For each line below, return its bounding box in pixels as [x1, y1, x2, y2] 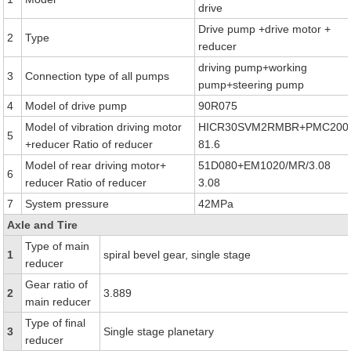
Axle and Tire [7, 219, 78, 231]
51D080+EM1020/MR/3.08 [198, 159, 331, 172]
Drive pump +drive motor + [198, 23, 331, 35]
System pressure [25, 197, 110, 210]
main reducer [25, 295, 92, 308]
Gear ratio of [25, 278, 89, 291]
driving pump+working [198, 61, 308, 74]
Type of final [25, 317, 86, 329]
